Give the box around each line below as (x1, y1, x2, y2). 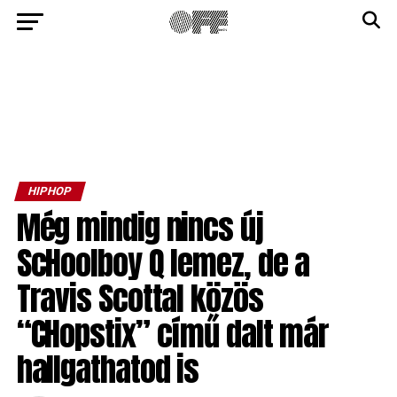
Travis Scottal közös (16, 274, 263, 323)
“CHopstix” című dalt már (16, 309, 330, 358)
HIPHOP (26, 184, 74, 198)
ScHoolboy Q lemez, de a (16, 238, 310, 287)
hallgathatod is (16, 345, 199, 393)
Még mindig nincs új (16, 203, 263, 252)
